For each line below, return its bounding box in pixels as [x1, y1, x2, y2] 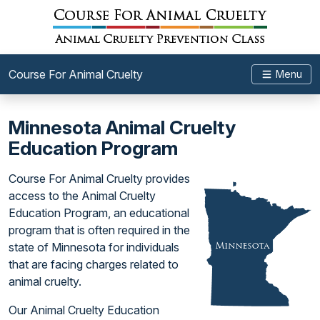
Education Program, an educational [9, 206, 189, 220]
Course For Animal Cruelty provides [9, 171, 190, 186]
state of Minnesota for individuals [9, 240, 179, 254]
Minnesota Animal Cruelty [9, 116, 236, 139]
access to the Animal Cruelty [9, 189, 156, 203]
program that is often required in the [9, 223, 190, 237]
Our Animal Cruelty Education [9, 303, 159, 317]
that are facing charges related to [9, 257, 179, 271]
